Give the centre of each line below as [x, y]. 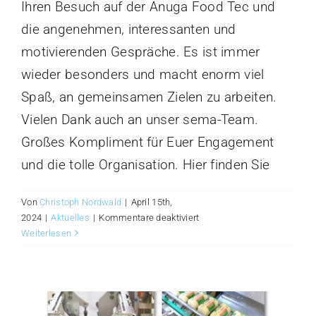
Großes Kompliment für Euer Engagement [148, 142]
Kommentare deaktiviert [149, 217]
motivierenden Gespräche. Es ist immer [141, 51]
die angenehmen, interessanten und [129, 29]
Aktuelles [71, 217]
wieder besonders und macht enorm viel [143, 74]
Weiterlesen [47, 233]
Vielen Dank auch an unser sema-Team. [140, 119]
